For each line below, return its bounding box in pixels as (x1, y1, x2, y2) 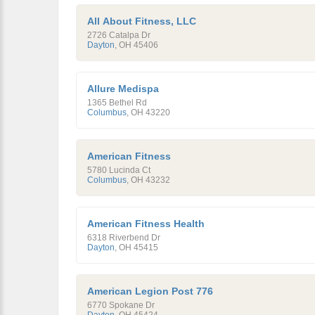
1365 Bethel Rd (87, 98, 147, 108)
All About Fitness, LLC (87, 15, 196, 27)
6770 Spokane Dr (87, 300, 155, 310)
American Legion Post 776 (87, 285, 213, 297)
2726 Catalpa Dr (87, 30, 150, 40)
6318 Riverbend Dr (87, 233, 160, 243)
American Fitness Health (87, 218, 205, 229)
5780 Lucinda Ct (87, 165, 150, 175)
